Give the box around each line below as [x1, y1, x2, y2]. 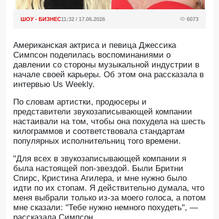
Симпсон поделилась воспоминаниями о [13, 50, 171, 60]
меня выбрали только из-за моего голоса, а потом [13, 193, 206, 202]
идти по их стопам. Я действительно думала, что [13, 183, 204, 193]
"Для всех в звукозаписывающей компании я [13, 154, 186, 163]
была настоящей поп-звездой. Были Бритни [13, 164, 183, 173]
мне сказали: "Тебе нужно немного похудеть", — [13, 203, 198, 212]
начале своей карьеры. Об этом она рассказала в [13, 70, 204, 79]
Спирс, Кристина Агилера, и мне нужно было [13, 174, 187, 183]
